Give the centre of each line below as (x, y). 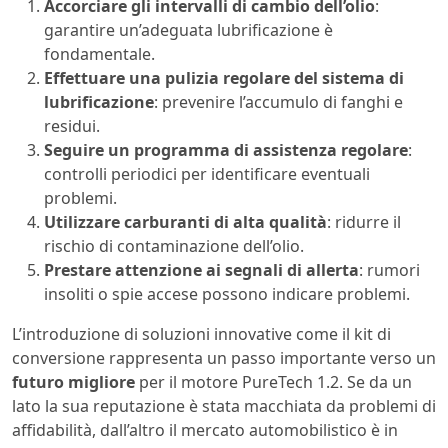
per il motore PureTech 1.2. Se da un (273, 381)
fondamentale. (99, 53)
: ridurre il (364, 221)
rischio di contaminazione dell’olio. (174, 245)
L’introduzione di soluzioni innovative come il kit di (201, 333)
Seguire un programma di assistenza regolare (226, 149)
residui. (72, 125)
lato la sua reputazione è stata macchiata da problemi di (224, 405)
